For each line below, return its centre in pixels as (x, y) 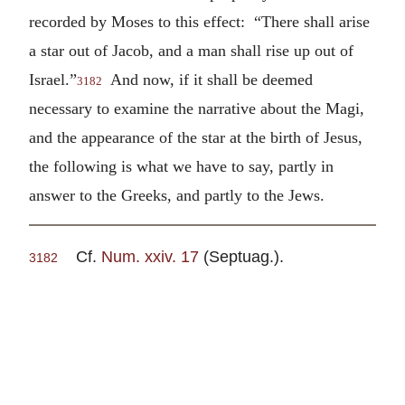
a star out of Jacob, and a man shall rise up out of (191, 50)
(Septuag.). (241, 257)
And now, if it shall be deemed (207, 79)
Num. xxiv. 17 (150, 257)
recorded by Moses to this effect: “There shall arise (199, 21)
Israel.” (53, 79)
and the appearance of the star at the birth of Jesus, (196, 137)
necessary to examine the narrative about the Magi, (197, 108)
